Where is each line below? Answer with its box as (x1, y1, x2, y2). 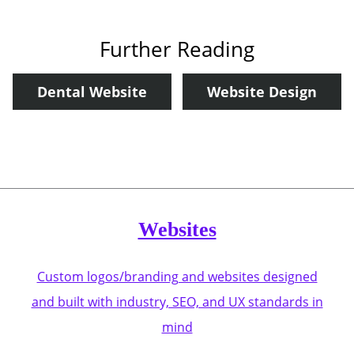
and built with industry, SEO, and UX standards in (31, 293, 323, 311)
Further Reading (99, 35, 254, 63)
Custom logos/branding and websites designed (36, 268, 318, 285)
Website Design (206, 82, 317, 101)
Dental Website (36, 82, 147, 101)
